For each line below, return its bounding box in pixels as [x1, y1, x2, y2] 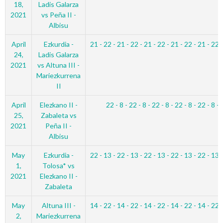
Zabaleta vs [40, 111, 77, 119]
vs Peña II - [41, 10, 76, 19]
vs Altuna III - [37, 61, 80, 69]
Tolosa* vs [42, 161, 75, 170]
